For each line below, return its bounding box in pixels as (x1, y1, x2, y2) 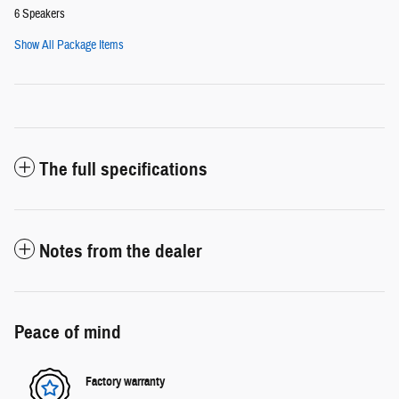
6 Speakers (14, 5, 65, 22)
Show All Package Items (14, 37, 124, 53)
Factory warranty (85, 374, 165, 390)
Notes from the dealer (39, 239, 202, 263)
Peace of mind (14, 320, 121, 344)
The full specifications (39, 157, 208, 181)
